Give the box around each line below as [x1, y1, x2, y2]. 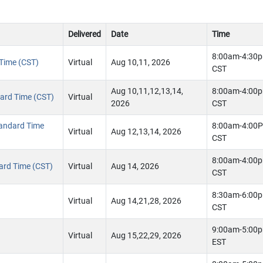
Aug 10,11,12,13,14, [111, 86, 183, 96]
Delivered [68, 29, 101, 39]
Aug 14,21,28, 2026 [111, 196, 181, 206]
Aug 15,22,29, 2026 [111, 231, 181, 241]
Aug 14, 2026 [111, 161, 159, 171]
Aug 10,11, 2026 [111, 58, 170, 68]
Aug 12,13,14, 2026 [111, 127, 181, 137]
